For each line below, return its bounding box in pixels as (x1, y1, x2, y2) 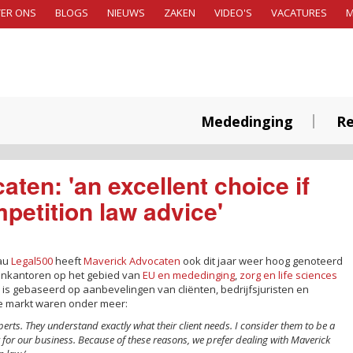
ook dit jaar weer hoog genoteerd (180, 253, 343, 268)
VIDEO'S (214, 6, 252, 20)
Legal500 (11, 253, 53, 268)
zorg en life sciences (240, 267, 337, 282)
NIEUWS (107, 6, 145, 20)
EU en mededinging (143, 267, 235, 282)
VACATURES (271, 6, 327, 20)
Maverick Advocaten (84, 253, 180, 268)
